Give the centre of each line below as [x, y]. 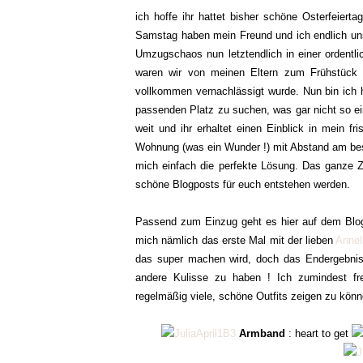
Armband [261, 333]
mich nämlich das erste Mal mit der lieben [236, 240]
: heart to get [318, 333]
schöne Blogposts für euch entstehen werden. [244, 184]
